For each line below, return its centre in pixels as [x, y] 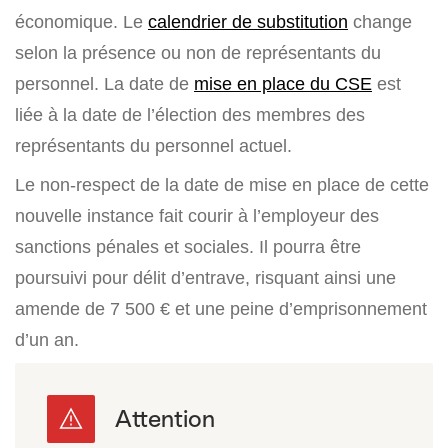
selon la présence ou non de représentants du [198, 53]
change [380, 22]
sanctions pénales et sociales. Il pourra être [188, 247]
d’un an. [47, 340]
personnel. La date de [104, 84]
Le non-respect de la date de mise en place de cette [222, 185]
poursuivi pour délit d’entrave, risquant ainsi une [205, 278]
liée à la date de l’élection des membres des [190, 115]
